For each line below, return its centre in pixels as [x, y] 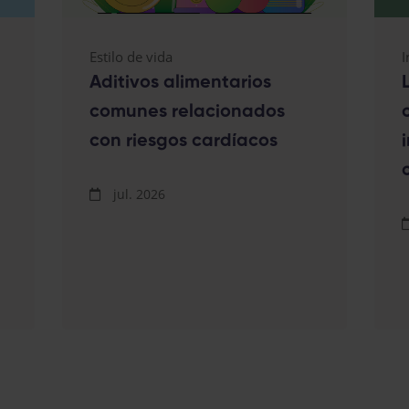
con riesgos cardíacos [184, 141]
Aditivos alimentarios [181, 83]
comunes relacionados [188, 112]
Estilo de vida [131, 56]
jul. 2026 [138, 194]
